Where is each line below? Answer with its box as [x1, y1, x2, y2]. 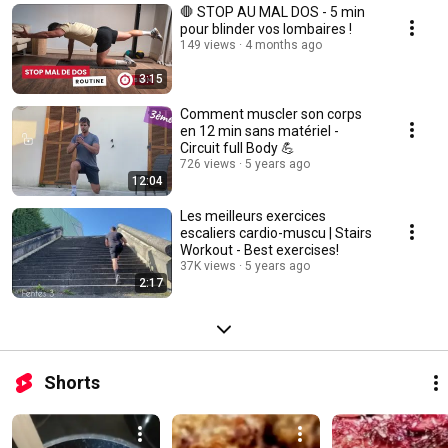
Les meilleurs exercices [180, 208, 326, 225]
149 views [180, 38, 236, 53]
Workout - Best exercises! [180, 242, 339, 259]
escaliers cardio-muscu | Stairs [180, 225, 372, 242]
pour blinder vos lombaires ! [180, 21, 352, 38]
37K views [180, 259, 236, 274]
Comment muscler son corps [180, 106, 362, 123]
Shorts [44, 372, 100, 394]
